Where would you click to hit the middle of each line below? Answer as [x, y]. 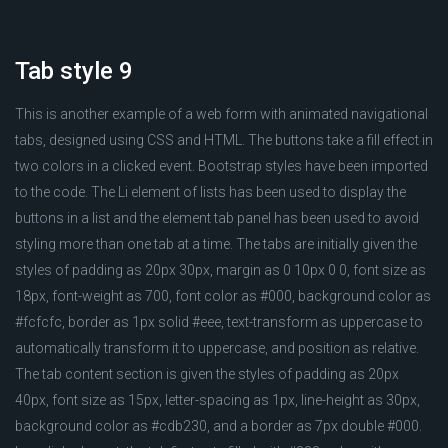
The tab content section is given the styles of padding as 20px [207, 374]
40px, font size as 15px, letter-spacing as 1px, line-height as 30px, [217, 400]
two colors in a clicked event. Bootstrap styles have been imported [221, 166]
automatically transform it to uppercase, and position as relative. [217, 348]
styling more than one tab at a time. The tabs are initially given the [216, 244]
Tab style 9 [74, 71]
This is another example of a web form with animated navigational [221, 114]
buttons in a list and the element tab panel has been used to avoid [217, 218]
